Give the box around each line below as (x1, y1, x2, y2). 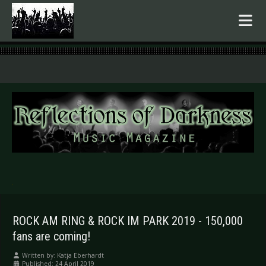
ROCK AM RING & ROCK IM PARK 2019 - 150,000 (12, 214, 243, 229)
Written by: (20, 251, 57, 260)
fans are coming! (12, 229, 90, 244)
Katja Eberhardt (57, 251, 104, 260)
